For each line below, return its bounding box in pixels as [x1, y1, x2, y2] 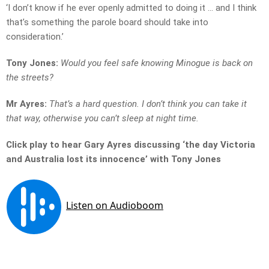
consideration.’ [6, 31, 64, 43]
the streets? [6, 72, 53, 83]
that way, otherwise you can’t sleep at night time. [6, 113, 199, 124]
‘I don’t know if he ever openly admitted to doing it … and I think [6, 2, 256, 14]
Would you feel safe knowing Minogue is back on [61, 58, 253, 69]
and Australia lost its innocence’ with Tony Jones [6, 154, 221, 165]
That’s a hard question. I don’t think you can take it [49, 98, 247, 110]
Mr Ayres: [6, 98, 47, 110]
